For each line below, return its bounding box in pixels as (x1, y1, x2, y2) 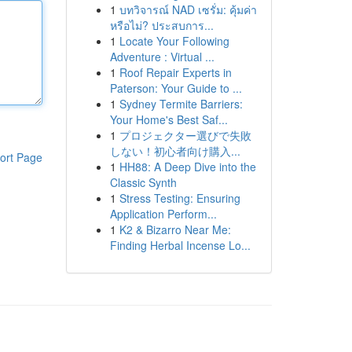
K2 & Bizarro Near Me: (119, 222, 231, 237)
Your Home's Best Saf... (109, 112, 228, 127)
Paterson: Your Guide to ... (109, 80, 242, 96)
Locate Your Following (119, 33, 229, 49)
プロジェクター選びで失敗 (119, 127, 251, 143)
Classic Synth (109, 174, 177, 190)
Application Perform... (109, 206, 217, 222)
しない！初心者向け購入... (109, 143, 240, 159)
